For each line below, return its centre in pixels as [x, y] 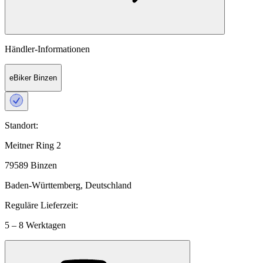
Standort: [21, 126]
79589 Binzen [31, 166]
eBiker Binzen [33, 78]
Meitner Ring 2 [33, 146]
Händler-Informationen [47, 49]
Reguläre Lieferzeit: [41, 205]
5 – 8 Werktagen [35, 225]
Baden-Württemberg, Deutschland [68, 186]
